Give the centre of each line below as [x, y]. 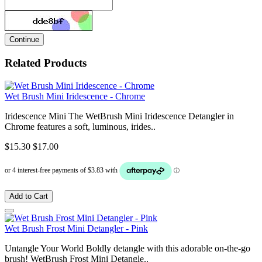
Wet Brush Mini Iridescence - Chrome [75, 96]
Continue [24, 40]
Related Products [46, 63]
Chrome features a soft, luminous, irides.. [80, 126]
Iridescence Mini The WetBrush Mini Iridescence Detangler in [119, 116]
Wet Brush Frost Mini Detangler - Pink [76, 228]
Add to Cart [29, 196]
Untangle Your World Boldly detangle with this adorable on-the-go [127, 248]
